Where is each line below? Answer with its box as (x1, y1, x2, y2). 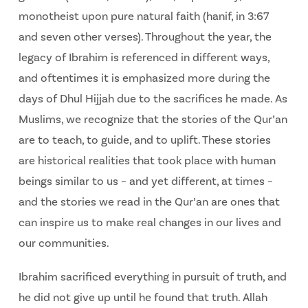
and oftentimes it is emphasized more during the (18, 70, 270, 86)
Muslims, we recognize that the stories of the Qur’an (18, 111, 287, 127)
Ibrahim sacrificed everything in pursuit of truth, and (18, 269, 287, 285)
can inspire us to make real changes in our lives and (18, 214, 281, 230)
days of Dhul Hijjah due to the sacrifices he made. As (18, 91, 287, 107)
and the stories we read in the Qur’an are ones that (18, 194, 280, 210)
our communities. (18, 235, 109, 251)
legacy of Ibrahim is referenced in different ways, (18, 49, 269, 65)
